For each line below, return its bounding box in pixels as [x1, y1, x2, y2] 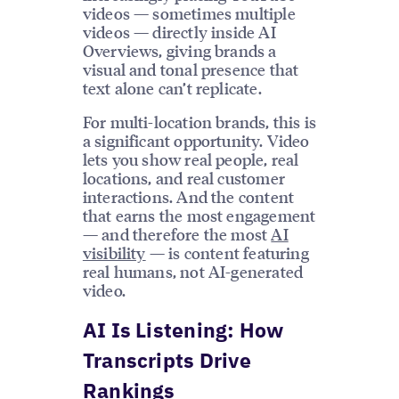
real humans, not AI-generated [82, 260, 304, 281]
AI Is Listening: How [82, 315, 284, 343]
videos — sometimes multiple [82, 3, 296, 23]
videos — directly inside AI [82, 21, 276, 42]
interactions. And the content [82, 185, 295, 207]
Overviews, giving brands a [82, 40, 277, 61]
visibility [82, 241, 146, 263]
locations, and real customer [82, 167, 285, 188]
